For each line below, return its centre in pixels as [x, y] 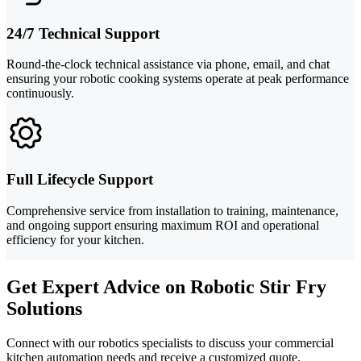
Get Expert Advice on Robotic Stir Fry [166, 286]
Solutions [44, 308]
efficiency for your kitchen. [75, 239]
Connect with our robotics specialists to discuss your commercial [170, 342]
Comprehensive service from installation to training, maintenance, [172, 210]
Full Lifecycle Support [80, 180]
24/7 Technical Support [83, 33]
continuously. [40, 93]
